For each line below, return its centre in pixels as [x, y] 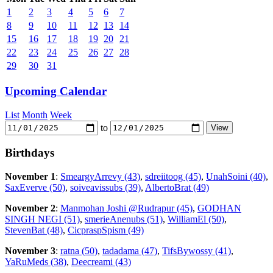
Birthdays [30, 153]
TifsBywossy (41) [197, 251]
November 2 [30, 208]
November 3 [30, 251]
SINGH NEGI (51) [42, 219]
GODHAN [219, 208]
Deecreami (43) [101, 262]
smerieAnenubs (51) [124, 219]
